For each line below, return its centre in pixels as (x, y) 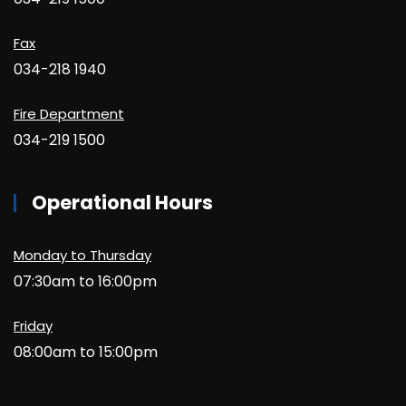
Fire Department (69, 114)
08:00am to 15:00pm (86, 352)
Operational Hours (122, 203)
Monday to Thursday (82, 255)
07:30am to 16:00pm (85, 281)
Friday (33, 326)
